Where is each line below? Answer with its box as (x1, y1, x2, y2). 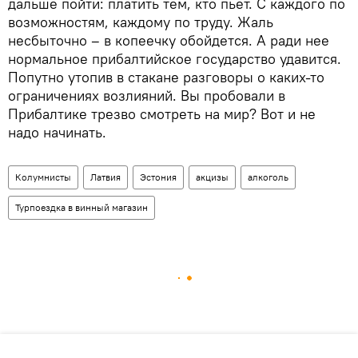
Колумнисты (15, 170, 71, 183)
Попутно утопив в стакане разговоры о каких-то (8, 67, 324, 86)
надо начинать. (8, 122, 106, 141)
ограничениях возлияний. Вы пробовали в (8, 86, 285, 105)
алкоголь (248, 170, 288, 183)
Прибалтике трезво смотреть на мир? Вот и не (8, 104, 316, 123)
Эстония (140, 170, 177, 183)
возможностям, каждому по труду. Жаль (8, 12, 273, 31)
